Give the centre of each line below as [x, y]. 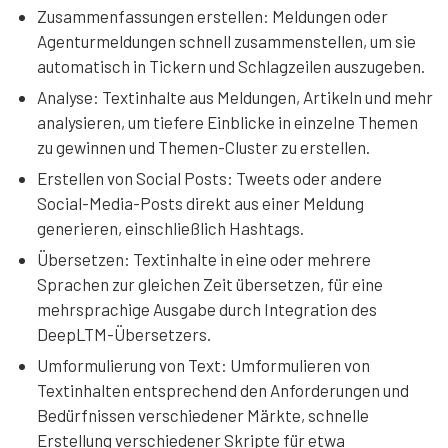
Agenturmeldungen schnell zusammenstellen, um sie [226, 40]
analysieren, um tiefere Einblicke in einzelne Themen [227, 121]
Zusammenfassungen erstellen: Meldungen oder [212, 15]
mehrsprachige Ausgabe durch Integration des [207, 308]
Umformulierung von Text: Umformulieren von [203, 364]
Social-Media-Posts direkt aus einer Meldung [200, 202]
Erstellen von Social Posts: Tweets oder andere [209, 177]
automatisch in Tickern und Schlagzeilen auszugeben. [231, 65]
